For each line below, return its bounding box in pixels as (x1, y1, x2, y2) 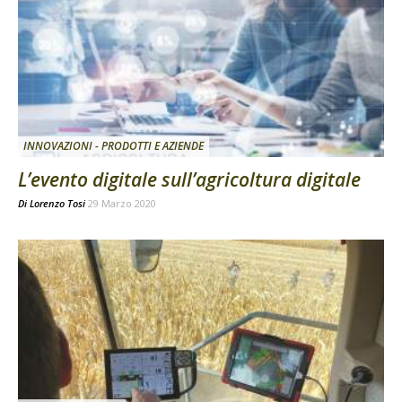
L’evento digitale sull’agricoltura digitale (18, 166, 361, 192)
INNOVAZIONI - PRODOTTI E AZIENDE (23, 137, 204, 153)
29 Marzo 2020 (88, 196, 156, 210)
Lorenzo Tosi (30, 196, 85, 210)
